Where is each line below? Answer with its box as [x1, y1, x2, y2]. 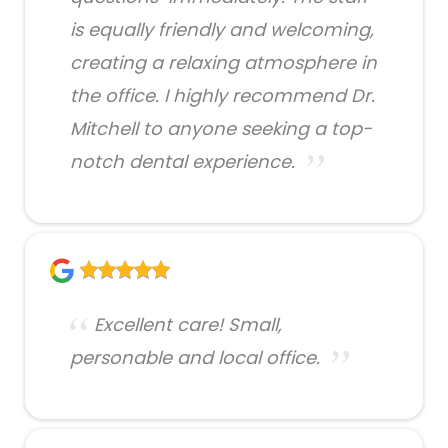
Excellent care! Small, [94, 311, 282, 337]
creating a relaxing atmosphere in [70, 49, 377, 75]
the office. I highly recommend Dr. [70, 82, 375, 108]
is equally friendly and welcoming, [70, 16, 374, 42]
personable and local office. [70, 344, 320, 370]
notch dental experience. [70, 148, 295, 174]
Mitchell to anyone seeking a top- [70, 115, 372, 141]
